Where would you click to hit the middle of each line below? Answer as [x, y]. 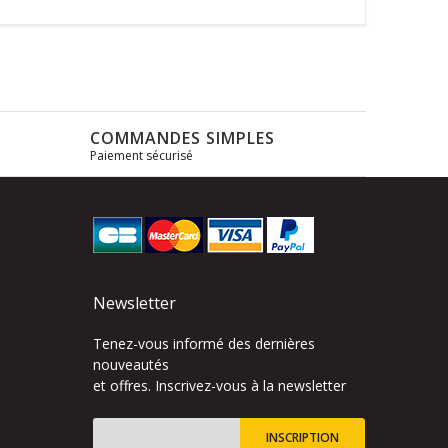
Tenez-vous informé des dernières [204, 343]
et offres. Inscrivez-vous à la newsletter [220, 385]
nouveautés [131, 364]
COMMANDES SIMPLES [182, 137]
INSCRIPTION [303, 437]
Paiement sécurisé [141, 155]
